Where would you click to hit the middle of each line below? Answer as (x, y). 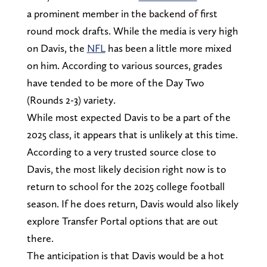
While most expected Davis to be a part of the (128, 117)
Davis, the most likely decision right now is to (126, 169)
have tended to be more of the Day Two (115, 82)
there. (40, 238)
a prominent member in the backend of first (122, 13)
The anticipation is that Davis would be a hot (125, 255)
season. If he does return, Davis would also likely (132, 203)
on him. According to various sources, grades (124, 65)
